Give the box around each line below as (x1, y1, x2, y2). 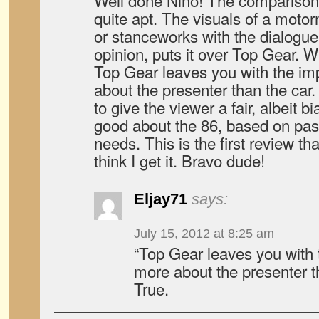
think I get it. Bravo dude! (94, 149, 265, 172)
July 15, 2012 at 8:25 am (134, 226, 274, 241)
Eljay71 (134, 190, 187, 208)
